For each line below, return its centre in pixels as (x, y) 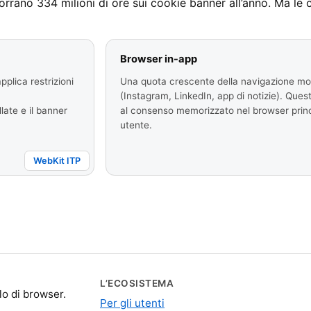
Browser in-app (159, 59)
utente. (136, 125)
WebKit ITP (57, 161)
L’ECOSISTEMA (137, 284)
